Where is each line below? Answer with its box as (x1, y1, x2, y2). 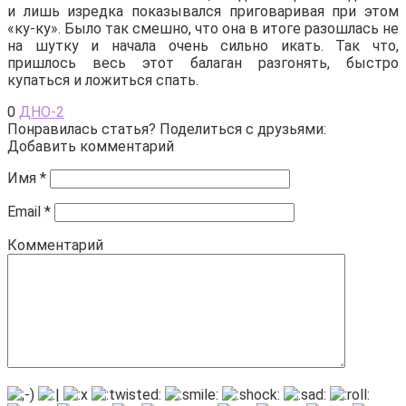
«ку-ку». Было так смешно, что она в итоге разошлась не (7, 19, 399, 37)
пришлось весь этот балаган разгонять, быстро (7, 53, 399, 72)
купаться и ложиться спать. (7, 71, 198, 89)
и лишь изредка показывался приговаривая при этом (7, 2, 399, 20)
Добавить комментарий (7, 137, 174, 155)
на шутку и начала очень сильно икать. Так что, (7, 36, 399, 54)
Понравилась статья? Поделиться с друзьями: (7, 120, 326, 138)
